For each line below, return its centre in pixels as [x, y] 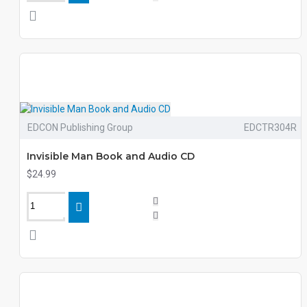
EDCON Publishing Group [80, 127]
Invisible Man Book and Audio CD [111, 156]
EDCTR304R [270, 127]
